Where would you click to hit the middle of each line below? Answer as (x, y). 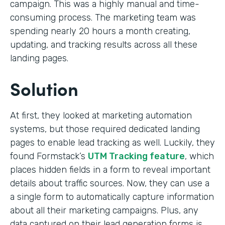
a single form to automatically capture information (112, 197)
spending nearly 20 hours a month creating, (100, 31)
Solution (44, 88)
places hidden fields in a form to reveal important (110, 170)
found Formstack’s (49, 156)
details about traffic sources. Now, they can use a (110, 183)
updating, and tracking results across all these (104, 44)
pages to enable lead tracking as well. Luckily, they (113, 142)
